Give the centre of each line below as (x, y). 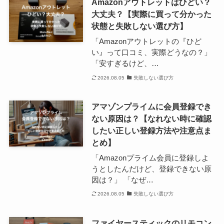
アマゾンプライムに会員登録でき (151, 107)
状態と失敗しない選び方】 (139, 26)
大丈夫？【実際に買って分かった (151, 14)
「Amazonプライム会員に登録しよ (150, 157)
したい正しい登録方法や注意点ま (151, 131)
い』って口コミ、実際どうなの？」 (151, 52)
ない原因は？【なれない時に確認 (151, 119)
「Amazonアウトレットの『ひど (146, 41)
